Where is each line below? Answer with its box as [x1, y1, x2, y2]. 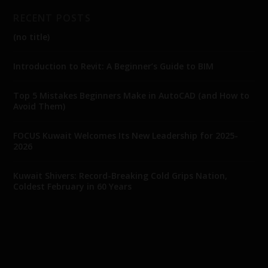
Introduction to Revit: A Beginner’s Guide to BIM [13, 60, 214, 72]
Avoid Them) [13, 100, 66, 112]
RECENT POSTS [13, 11, 91, 25]
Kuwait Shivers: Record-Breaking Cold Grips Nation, [13, 170, 228, 182]
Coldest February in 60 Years [13, 181, 132, 193]
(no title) [13, 31, 50, 43]
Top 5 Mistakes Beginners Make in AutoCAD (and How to [13, 90, 250, 102]
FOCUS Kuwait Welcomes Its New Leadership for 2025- [13, 130, 239, 142]
